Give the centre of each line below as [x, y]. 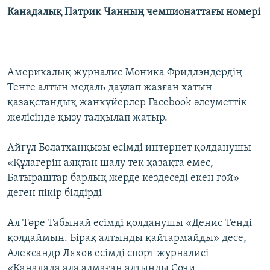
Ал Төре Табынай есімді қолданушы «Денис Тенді [130, 224]
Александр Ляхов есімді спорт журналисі [108, 254]
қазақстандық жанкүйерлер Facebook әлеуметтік [127, 103]
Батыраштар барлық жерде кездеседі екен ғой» [123, 178]
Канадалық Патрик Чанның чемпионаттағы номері [134, 13]
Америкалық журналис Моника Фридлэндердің [125, 73]
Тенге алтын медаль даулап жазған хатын [110, 88]
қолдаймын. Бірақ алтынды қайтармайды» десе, [127, 239]
